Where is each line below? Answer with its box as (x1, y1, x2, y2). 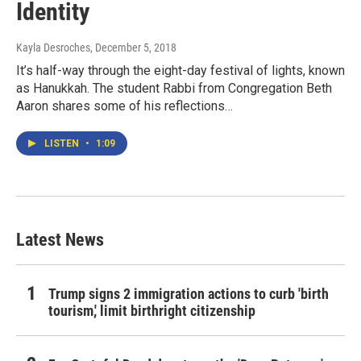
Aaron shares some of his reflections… (16, 98, 233, 114)
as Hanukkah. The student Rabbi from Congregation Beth (16, 81, 332, 97)
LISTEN (44, 138, 81, 150)
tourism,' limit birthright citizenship (48, 302, 255, 320)
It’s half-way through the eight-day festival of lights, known (16, 63, 345, 79)
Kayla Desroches (16, 41, 90, 55)
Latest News (16, 230, 104, 251)
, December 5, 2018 (90, 41, 176, 55)
